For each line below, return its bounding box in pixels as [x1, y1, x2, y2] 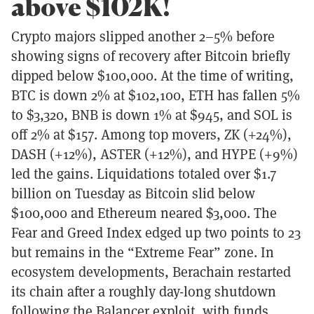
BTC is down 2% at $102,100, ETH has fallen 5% [11, 85, 300, 104]
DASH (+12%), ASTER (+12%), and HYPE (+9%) [11, 144, 298, 163]
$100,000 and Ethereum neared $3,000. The [11, 203, 277, 222]
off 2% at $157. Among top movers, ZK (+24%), [11, 124, 292, 144]
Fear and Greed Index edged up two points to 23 [11, 222, 301, 242]
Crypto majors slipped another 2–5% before [11, 26, 275, 46]
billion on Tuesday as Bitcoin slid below [11, 183, 255, 203]
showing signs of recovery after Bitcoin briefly [11, 46, 290, 65]
